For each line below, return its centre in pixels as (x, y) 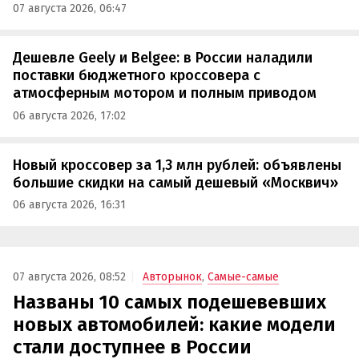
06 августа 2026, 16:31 (69, 205)
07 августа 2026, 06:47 (70, 9)
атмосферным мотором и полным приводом (165, 93)
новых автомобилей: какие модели (174, 324)
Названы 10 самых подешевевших (169, 302)
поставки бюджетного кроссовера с (137, 76)
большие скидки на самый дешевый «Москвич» (175, 182)
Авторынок (172, 276)
